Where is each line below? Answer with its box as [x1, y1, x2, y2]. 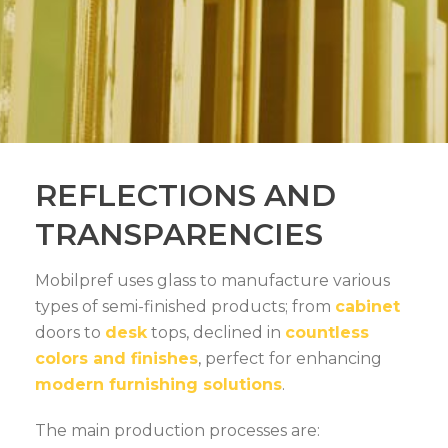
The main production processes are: [35, 421, 320, 440]
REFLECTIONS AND [35, 177, 336, 214]
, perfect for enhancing [198, 349, 382, 368]
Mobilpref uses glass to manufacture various [35, 271, 390, 290]
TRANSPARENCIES [35, 216, 323, 253]
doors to [35, 323, 105, 342]
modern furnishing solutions [35, 375, 282, 394]
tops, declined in [147, 323, 285, 342]
